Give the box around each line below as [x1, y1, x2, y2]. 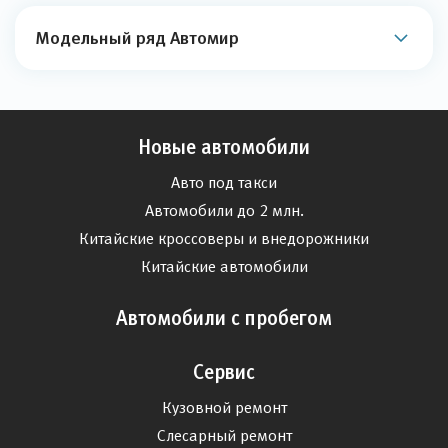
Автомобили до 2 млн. [144, 202, 304, 219]
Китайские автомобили [140, 258, 308, 275]
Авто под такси [171, 174, 277, 191]
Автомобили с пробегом [116, 307, 332, 329]
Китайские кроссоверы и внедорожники [79, 230, 369, 247]
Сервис [193, 361, 255, 383]
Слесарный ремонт [156, 427, 292, 444]
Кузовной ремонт [161, 399, 287, 416]
